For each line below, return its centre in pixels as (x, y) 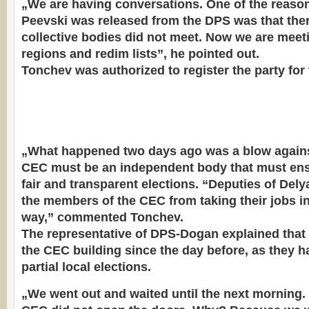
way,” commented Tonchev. (102, 217)
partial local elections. (86, 267)
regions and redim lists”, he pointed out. (140, 54)
